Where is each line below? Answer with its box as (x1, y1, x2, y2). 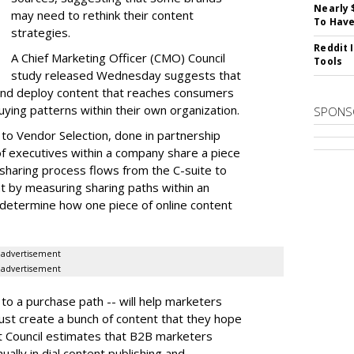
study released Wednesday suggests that (11, 67, 241, 83)
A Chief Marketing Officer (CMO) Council (11, 50, 225, 66)
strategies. (11, 24, 70, 40)
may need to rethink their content (11, 7, 194, 23)
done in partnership (115, 127, 220, 143)
